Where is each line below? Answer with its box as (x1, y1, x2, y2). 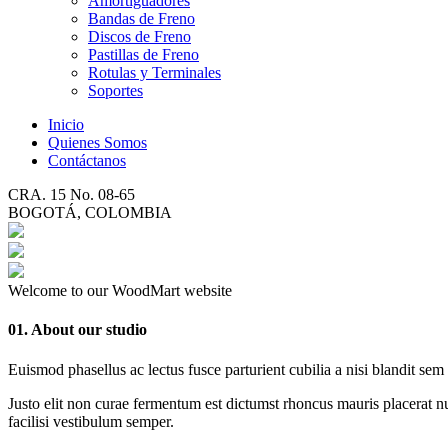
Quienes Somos (48, 134, 147, 151)
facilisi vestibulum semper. (8, 412, 174, 430)
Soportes (88, 82, 143, 99)
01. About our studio (8, 321, 147, 339)
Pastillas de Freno (88, 46, 199, 63)
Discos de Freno (88, 28, 191, 45)
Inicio (48, 116, 84, 133)
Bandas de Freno (88, 10, 195, 27)
